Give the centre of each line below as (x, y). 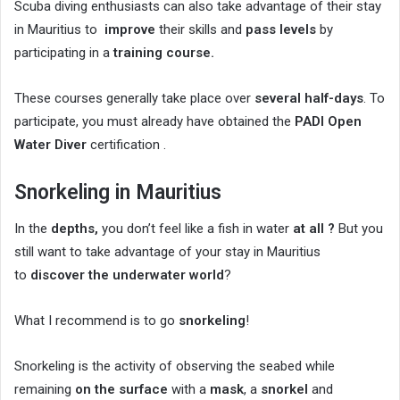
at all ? (316, 229)
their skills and (200, 29)
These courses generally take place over (134, 98)
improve (128, 29)
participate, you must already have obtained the (154, 121)
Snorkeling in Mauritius (118, 192)
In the (33, 229)
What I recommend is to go (96, 321)
